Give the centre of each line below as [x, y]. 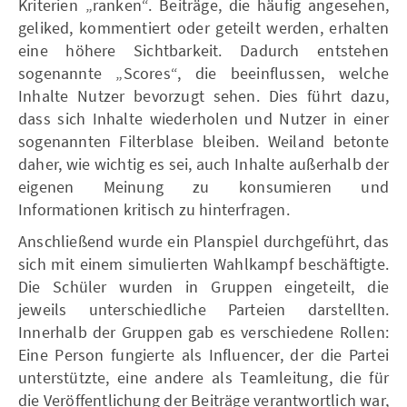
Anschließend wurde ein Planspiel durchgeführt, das [203, 241]
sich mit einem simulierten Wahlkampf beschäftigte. [203, 263]
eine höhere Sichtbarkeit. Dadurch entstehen [203, 50]
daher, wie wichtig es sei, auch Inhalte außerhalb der [203, 164]
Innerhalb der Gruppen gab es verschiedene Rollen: [203, 332]
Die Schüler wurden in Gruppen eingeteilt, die [203, 286]
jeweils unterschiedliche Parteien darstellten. [203, 309]
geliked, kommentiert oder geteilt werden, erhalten [203, 27]
